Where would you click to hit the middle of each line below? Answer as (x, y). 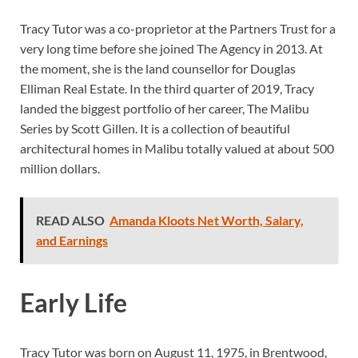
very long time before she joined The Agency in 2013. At (171, 49)
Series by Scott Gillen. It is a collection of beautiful (155, 129)
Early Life (74, 302)
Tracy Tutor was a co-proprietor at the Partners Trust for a (178, 29)
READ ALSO (70, 221)
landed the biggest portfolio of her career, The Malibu (165, 109)
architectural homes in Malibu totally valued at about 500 (177, 149)
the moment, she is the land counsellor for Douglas (158, 69)
